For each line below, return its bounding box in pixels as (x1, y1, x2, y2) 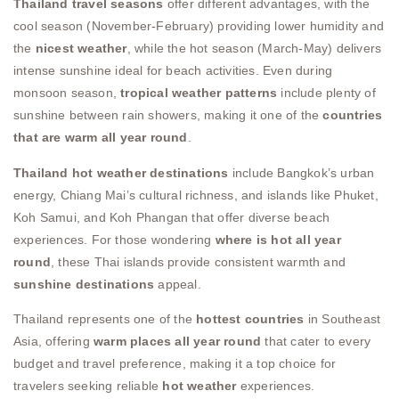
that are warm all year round (13, 130, 188, 145)
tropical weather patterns (120, 85, 278, 101)
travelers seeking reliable (13, 379, 163, 394)
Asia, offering (13, 334, 94, 349)
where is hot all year (215, 232, 341, 247)
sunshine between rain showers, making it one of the (13, 108, 323, 123)
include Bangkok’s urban (228, 165, 375, 180)
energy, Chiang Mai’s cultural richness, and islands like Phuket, (13, 187, 379, 202)
